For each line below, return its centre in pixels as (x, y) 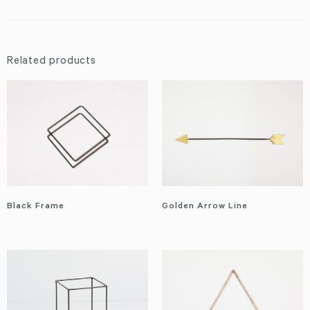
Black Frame (36, 207)
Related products (52, 62)
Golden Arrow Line (205, 207)
